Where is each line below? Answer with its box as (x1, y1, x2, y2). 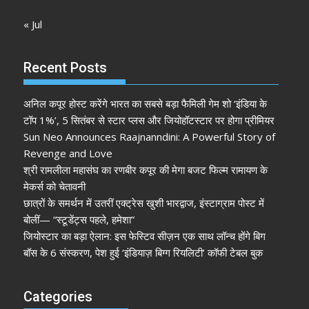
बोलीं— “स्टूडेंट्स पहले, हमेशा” (23, 212, 135, 227)
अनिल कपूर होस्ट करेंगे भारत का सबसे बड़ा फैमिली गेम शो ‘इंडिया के (23, 97, 268, 111)
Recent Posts (23, 59, 108, 77)
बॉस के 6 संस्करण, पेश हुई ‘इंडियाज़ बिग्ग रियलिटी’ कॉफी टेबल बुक (23, 246, 263, 260)
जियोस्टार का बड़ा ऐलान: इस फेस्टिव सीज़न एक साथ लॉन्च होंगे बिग (23, 229, 266, 243)
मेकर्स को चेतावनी (23, 179, 86, 194)
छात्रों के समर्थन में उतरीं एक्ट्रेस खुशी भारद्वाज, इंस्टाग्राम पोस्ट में (23, 196, 265, 210)
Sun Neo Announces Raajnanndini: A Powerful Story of (23, 130, 276, 144)
